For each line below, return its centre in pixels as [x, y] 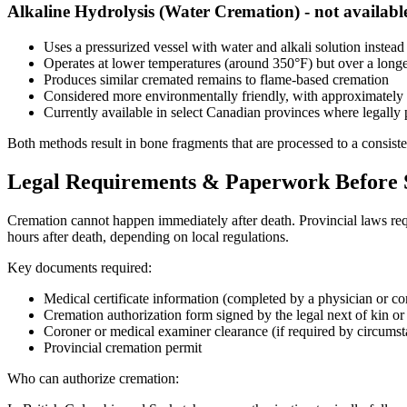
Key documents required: [79, 267]
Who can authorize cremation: [93, 378]
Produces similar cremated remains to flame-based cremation [216, 79]
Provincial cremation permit [123, 347]
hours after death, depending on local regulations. [148, 236]
